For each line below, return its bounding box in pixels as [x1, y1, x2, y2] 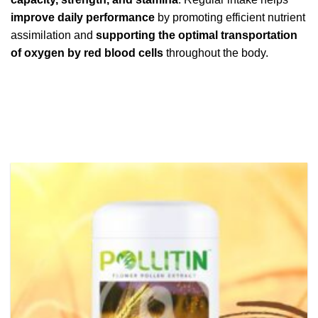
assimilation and [11, 29, 96, 42]
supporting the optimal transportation [96, 29, 297, 42]
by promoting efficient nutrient [155, 11, 305, 24]
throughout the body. [163, 47, 268, 60]
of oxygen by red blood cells [11, 47, 163, 60]
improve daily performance [11, 11, 155, 24]
